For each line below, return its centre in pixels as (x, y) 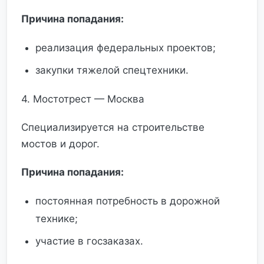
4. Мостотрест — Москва (83, 99)
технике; (57, 219)
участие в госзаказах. (89, 241)
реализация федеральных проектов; (126, 48)
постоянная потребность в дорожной (128, 201)
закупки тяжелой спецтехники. (112, 70)
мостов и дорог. (60, 144)
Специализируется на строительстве (113, 127)
